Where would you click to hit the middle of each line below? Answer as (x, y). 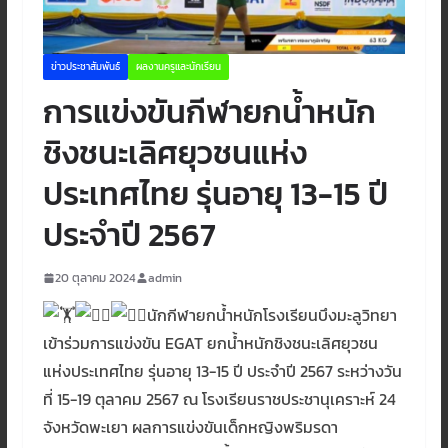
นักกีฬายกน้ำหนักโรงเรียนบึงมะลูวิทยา (271, 314)
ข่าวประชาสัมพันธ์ (85, 66)
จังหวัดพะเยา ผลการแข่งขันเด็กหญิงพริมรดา (190, 426)
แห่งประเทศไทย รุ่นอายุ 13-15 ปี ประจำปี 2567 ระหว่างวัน (222, 370)
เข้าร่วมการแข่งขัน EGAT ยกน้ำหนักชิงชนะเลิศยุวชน (210, 342)
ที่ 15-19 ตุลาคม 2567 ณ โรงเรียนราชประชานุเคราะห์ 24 (219, 398)
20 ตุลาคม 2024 (95, 277)
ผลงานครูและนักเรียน (178, 66)
